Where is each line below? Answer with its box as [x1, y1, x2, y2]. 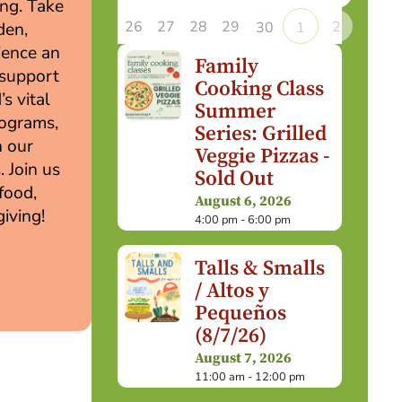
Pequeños [194, 300, 286, 327]
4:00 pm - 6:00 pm [194, 212, 291, 229]
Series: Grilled [194, 120, 327, 147]
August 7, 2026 [194, 348, 292, 367]
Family [194, 53, 258, 80]
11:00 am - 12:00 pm [194, 368, 305, 385]
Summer [194, 98, 275, 125]
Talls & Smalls [194, 255, 325, 282]
